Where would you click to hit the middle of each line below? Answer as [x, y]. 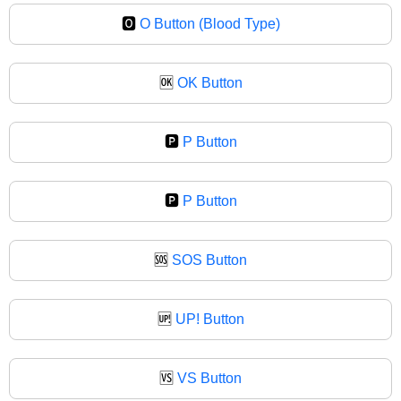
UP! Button [209, 319]
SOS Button [209, 260]
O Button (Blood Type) [209, 23]
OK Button [209, 82]
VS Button [209, 378]
